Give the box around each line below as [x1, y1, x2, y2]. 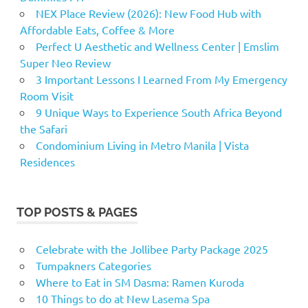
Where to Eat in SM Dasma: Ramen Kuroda [35, 274, 244, 289]
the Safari [19, 121, 67, 135]
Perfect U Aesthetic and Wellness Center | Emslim [35, 38, 279, 53]
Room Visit [19, 88, 74, 102]
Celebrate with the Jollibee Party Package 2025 [35, 241, 268, 256]
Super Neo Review [19, 55, 111, 69]
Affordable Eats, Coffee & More [19, 22, 175, 36]
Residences [19, 154, 75, 168]
